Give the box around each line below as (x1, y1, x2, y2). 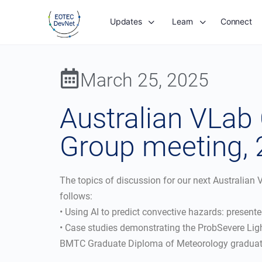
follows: (60, 191, 92, 202)
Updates (110, 16, 142, 26)
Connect (220, 16, 252, 26)
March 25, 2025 (80, 69, 209, 91)
